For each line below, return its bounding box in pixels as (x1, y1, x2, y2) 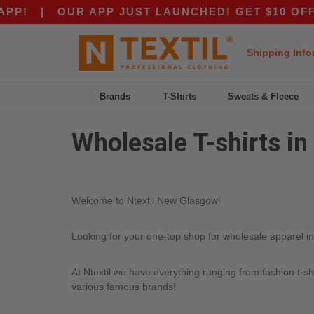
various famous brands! (71, 280, 176, 292)
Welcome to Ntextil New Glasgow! (71, 194, 221, 206)
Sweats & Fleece (228, 91, 299, 102)
